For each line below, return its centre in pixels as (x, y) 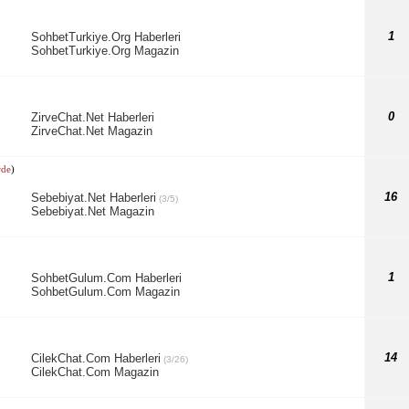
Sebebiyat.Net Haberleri (93, 197)
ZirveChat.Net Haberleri (92, 117)
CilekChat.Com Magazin (94, 372)
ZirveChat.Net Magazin (91, 131)
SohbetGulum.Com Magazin (105, 291)
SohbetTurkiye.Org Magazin (105, 50)
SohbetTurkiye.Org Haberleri (105, 37)
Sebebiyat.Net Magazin (92, 211)
